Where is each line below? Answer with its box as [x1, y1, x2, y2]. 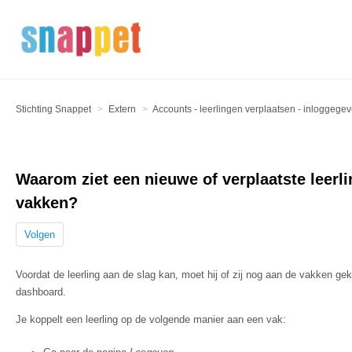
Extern [108, 104, 136, 115]
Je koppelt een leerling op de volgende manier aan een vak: [16, 313, 286, 325]
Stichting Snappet [16, 104, 91, 115]
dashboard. [16, 286, 66, 298]
